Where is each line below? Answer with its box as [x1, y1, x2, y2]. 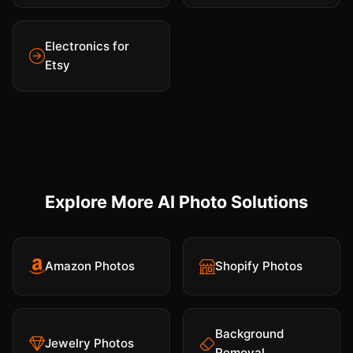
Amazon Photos [45, 258, 135, 274]
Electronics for [45, 39, 129, 54]
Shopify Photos [215, 258, 303, 274]
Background [215, 326, 284, 342]
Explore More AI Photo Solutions [45, 191, 308, 213]
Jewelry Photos [45, 336, 134, 351]
